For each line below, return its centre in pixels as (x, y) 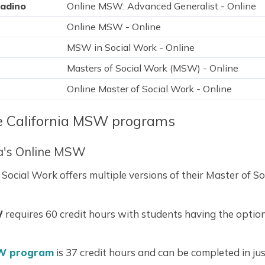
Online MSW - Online (114, 27)
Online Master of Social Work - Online (149, 89)
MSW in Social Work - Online (130, 48)
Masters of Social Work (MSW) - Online (152, 68)
